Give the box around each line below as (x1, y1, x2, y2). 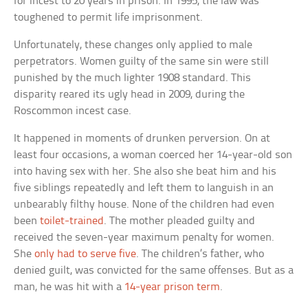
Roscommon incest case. (14, 104, 132, 117)
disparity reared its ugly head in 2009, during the (14, 88, 245, 100)
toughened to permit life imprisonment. (14, 11, 203, 23)
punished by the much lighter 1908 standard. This (14, 71, 252, 84)
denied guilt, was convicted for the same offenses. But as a (14, 264, 294, 276)
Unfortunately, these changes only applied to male (14, 38, 253, 51)
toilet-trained (40, 214, 104, 227)
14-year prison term (124, 280, 221, 293)
